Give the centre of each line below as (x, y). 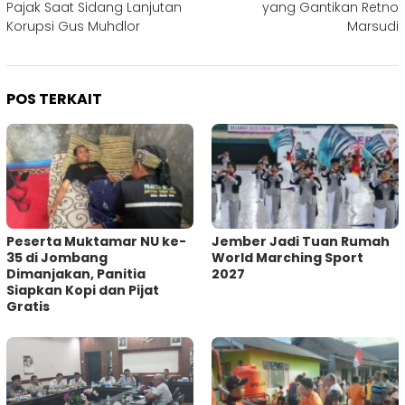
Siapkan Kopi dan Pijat (83, 291)
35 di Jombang (57, 258)
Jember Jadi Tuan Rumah (301, 242)
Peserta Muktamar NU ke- (96, 242)
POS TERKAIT (54, 99)
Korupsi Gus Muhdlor (73, 27)
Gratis (28, 307)
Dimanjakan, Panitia (76, 274)
